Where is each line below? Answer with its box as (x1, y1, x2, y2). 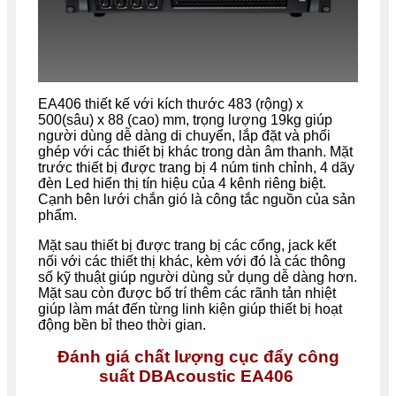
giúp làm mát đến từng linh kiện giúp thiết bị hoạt (38, 301, 342, 316)
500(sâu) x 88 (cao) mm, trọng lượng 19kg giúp (38, 111, 332, 127)
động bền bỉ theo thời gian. (38, 316, 206, 332)
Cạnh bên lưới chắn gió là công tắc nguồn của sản (38, 191, 355, 207)
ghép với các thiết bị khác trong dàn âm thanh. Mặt (38, 143, 353, 159)
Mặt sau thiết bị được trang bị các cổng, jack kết (38, 237, 336, 253)
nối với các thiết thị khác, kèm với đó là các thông (38, 253, 346, 269)
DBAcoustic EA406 (138, 366, 293, 385)
